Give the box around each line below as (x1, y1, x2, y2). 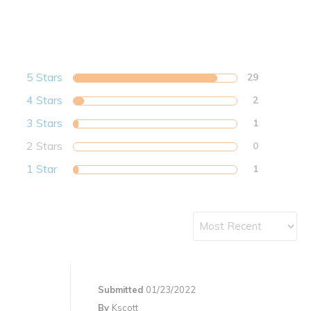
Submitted (98, 284, 146, 296)
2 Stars (26, 139, 63, 153)
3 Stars (26, 116, 63, 131)
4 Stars (26, 93, 63, 108)
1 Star (26, 162, 58, 176)
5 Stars (26, 70, 63, 85)
